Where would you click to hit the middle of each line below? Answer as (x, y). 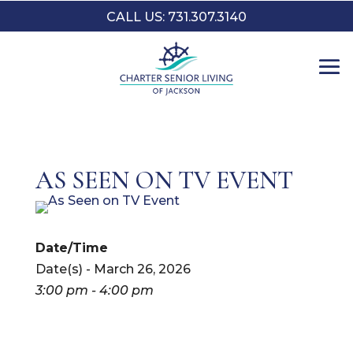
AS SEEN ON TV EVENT (164, 180)
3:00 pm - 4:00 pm (94, 290)
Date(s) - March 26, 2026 (113, 269)
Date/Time (71, 248)
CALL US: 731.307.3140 (176, 17)
